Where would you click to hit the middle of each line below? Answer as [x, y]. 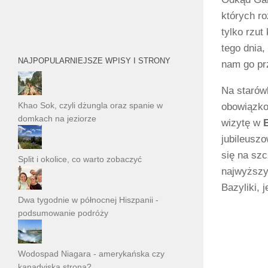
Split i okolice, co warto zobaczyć [80, 159]
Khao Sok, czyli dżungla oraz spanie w [90, 106]
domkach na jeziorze [57, 119]
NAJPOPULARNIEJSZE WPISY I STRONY [94, 61]
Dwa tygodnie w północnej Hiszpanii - [88, 200]
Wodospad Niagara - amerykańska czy [91, 254]
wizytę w [242, 123]
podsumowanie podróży [63, 213]
